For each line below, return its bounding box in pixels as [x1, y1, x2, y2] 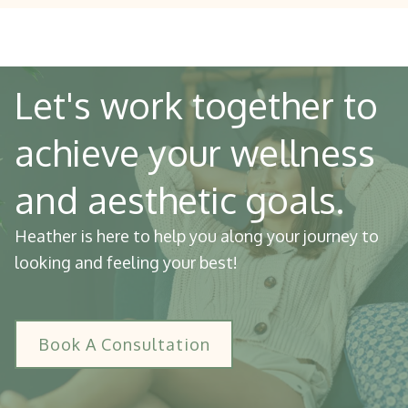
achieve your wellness [15, 128, 375, 175]
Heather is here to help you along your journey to [15, 225, 379, 246]
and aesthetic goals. [15, 176, 344, 222]
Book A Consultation [37, 333, 210, 354]
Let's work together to [15, 81, 378, 127]
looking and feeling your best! [15, 251, 238, 272]
